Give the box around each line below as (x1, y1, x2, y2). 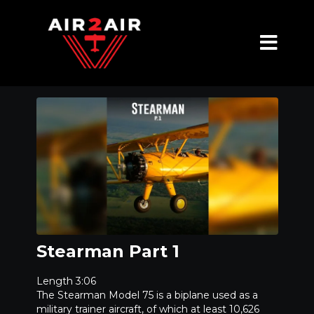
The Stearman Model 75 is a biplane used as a (36, 289, 258, 302)
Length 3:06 (36, 275, 96, 288)
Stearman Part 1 (36, 241, 179, 262)
